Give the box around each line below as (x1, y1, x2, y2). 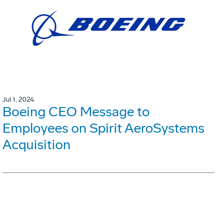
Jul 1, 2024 (2, 95, 34, 104)
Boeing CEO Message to (2, 104, 150, 120)
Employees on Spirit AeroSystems (2, 120, 204, 137)
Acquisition (2, 137, 71, 153)
